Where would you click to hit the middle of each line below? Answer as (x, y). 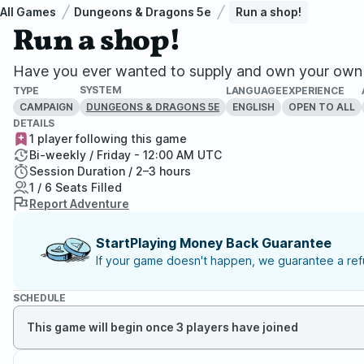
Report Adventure (79, 204)
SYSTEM (101, 90)
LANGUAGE (254, 90)
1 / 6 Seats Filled (76, 187)
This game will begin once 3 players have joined (162, 327)
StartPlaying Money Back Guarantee (214, 243)
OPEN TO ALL (321, 106)
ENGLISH (253, 106)
